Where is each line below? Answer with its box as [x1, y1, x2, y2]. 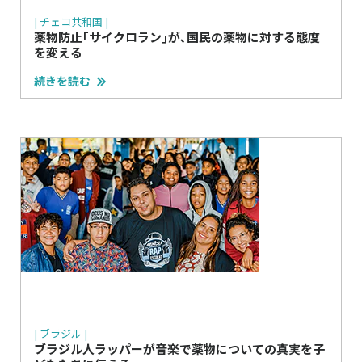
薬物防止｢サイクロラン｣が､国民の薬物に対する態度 [34, 27, 320, 45]
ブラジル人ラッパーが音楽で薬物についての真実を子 [34, 340, 325, 358]
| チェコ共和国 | [34, 13, 108, 29]
